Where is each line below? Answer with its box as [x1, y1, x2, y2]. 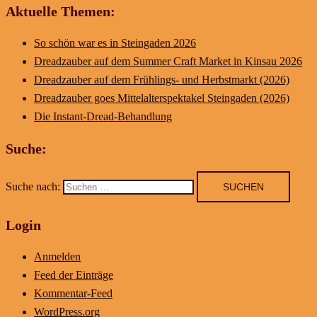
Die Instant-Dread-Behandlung [34, 110, 172, 122]
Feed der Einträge [34, 268, 113, 281]
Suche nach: [6, 180, 60, 192]
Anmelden [34, 250, 81, 263]
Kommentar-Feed [34, 287, 113, 299]
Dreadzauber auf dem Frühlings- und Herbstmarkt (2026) [34, 73, 289, 86]
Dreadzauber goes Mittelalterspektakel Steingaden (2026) [34, 91, 289, 104]
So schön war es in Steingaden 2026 [34, 36, 196, 49]
